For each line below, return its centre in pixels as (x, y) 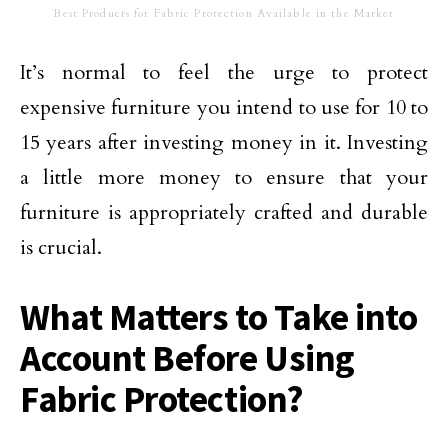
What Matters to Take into (219, 317)
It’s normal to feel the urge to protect (224, 72)
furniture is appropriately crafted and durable (224, 212)
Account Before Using (187, 358)
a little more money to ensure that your (224, 177)
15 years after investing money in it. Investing (224, 142)
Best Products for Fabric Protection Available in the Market (224, 13)
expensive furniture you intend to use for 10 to (224, 107)
